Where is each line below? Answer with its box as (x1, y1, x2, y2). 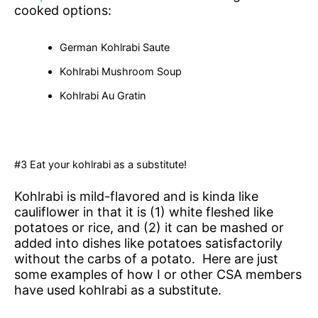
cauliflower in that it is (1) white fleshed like (14, 204, 273, 219)
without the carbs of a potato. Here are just (14, 251, 278, 266)
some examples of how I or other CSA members (14, 266, 302, 282)
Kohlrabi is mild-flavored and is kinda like (14, 188, 258, 204)
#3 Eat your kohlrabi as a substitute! (14, 158, 187, 171)
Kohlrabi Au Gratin (59, 89, 146, 103)
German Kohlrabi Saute (59, 41, 170, 55)
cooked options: (14, 3, 111, 18)
